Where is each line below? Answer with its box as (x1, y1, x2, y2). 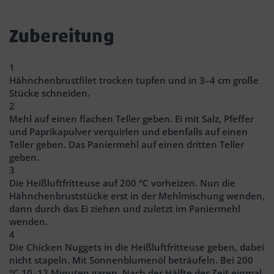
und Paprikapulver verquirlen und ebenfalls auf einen (9, 125, 248, 138)
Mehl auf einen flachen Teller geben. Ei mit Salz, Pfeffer (9, 112, 254, 125)
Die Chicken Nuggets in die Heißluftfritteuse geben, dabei (9, 240, 264, 253)
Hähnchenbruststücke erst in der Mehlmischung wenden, (9, 189, 265, 202)
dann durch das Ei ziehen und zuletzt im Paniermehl (9, 202, 240, 215)
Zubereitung (9, 24, 114, 47)
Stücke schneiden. (9, 86, 92, 99)
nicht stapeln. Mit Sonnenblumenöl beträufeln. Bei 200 (9, 253, 253, 266)
